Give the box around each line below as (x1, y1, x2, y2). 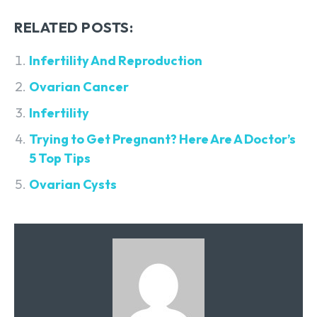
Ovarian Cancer (29, 79, 129, 96)
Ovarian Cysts (29, 176, 117, 193)
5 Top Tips (29, 150, 91, 167)
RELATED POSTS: (14, 18, 133, 37)
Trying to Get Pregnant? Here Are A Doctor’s (29, 131, 296, 148)
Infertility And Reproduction (29, 52, 202, 69)
